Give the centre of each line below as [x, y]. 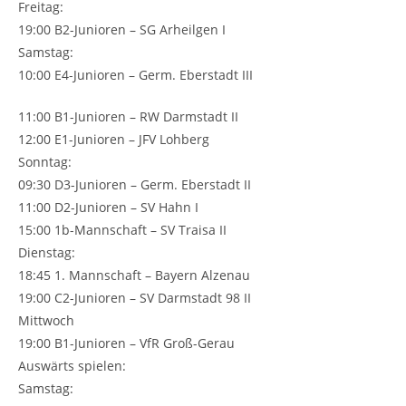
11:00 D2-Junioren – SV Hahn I [108, 207]
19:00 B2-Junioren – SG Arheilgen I [122, 29]
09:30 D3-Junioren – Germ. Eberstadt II [135, 184]
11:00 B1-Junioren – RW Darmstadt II [128, 116]
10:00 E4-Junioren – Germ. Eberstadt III [135, 74]
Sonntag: [45, 161]
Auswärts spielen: [72, 365]
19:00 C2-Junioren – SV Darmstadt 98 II [135, 297]
